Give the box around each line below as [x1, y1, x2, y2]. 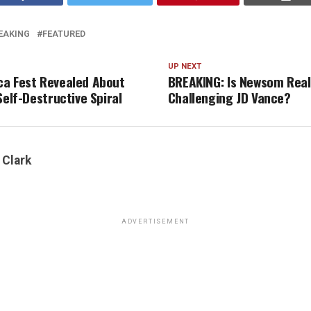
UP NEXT [167, 62, 201, 71]
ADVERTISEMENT [121, 218, 190, 225]
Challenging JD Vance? [167, 87, 291, 108]
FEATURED [42, 28, 85, 39]
